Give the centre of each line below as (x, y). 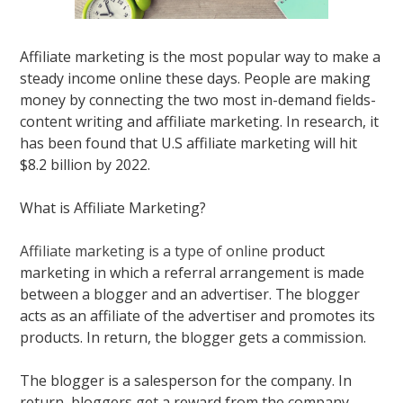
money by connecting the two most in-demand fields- (198, 100)
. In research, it (330, 122)
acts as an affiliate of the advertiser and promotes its (198, 316)
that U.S (157, 143)
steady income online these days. (132, 79)
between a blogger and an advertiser (145, 295)
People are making (308, 79)
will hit (334, 143)
